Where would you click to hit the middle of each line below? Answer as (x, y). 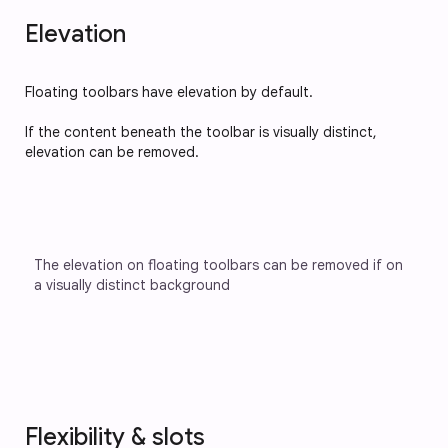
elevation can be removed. (112, 151)
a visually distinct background (132, 284)
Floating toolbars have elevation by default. (171, 91)
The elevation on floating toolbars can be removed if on (220, 264)
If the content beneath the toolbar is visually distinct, (201, 131)
